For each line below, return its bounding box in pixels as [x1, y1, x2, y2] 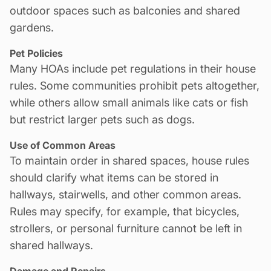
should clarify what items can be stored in [10, 171, 218, 184]
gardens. [10, 21, 54, 34]
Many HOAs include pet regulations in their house [10, 62, 256, 75]
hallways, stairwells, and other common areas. [10, 188, 241, 201]
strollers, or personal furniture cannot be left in [10, 221, 242, 235]
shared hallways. [10, 238, 93, 252]
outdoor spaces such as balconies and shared [10, 4, 240, 17]
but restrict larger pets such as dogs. [10, 113, 195, 126]
